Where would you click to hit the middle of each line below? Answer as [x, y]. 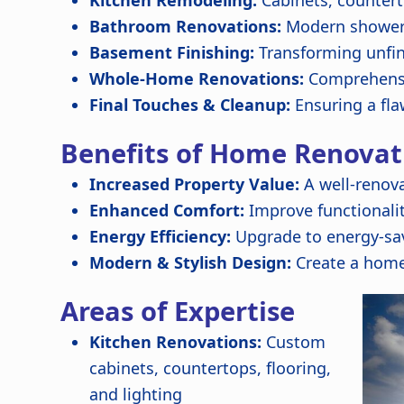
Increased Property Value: [195, 184]
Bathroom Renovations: [186, 26]
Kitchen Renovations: [176, 342]
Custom [294, 342]
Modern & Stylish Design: [191, 262]
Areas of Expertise [178, 311]
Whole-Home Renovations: [197, 78]
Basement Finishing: [172, 52]
